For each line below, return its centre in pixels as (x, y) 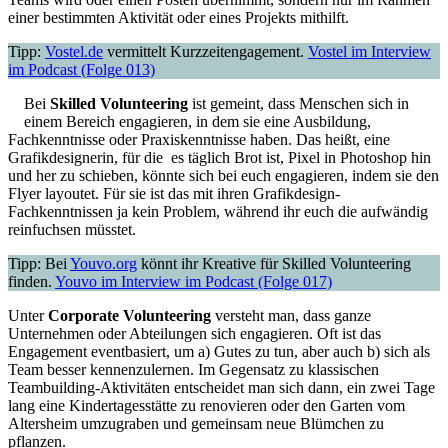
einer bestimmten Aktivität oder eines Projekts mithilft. (178, 18)
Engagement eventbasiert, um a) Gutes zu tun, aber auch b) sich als (219, 352)
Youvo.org (103, 264)
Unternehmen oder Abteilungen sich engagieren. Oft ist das (194, 334)
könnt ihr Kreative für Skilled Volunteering (274, 264)
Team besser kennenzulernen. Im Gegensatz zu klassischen (193, 370)
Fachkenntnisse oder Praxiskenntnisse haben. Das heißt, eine (199, 140)
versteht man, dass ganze (291, 316)
